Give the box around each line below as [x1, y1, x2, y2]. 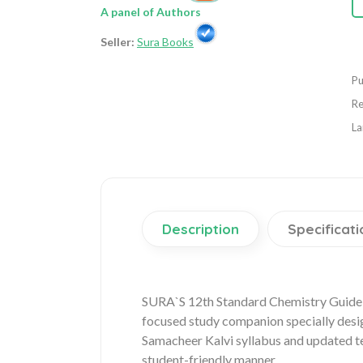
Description [162, 220, 239, 237]
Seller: [100, 35, 135, 49]
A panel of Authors [100, 5, 201, 19]
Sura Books [137, 35, 194, 49]
